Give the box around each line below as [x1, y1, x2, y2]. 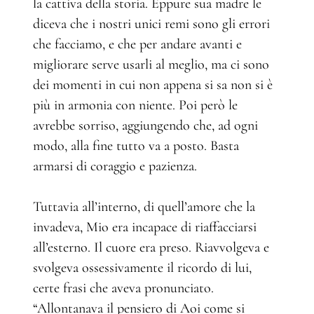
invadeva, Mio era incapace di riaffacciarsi [33, 218, 257, 235]
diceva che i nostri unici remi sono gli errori [33, 15, 270, 32]
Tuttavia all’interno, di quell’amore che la [33, 198, 255, 215]
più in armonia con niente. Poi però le [33, 96, 238, 114]
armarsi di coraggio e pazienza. [33, 157, 197, 175]
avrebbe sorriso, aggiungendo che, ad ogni [33, 116, 258, 134]
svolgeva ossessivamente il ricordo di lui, [33, 259, 252, 276]
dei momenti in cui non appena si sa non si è [33, 76, 273, 93]
